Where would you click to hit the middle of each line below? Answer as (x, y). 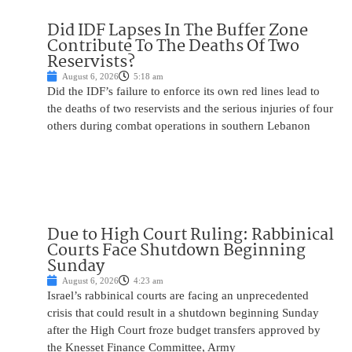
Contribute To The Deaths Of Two (173, 47)
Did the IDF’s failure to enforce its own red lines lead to (183, 92)
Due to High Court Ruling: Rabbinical (191, 235)
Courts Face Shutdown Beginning (176, 251)
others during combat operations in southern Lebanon (179, 126)
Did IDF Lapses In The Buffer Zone (178, 31)
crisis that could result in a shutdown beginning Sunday (183, 313)
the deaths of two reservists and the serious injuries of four (190, 109)
